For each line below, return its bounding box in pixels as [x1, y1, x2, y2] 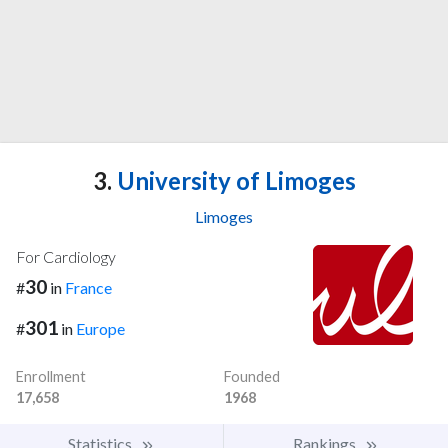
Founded [224, 368, 280, 386]
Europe [76, 319, 125, 339]
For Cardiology [16, 247, 116, 267]
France [65, 278, 112, 298]
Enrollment [16, 368, 86, 386]
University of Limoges [111, 166, 356, 196]
